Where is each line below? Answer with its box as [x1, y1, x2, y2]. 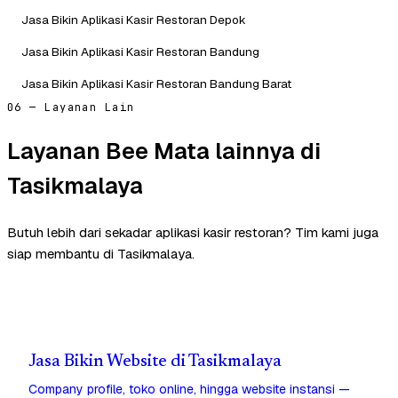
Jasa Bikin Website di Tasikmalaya [28, 354, 282, 371]
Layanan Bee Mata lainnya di [7, 135, 321, 166]
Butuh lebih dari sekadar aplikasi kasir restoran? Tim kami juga [7, 224, 378, 242]
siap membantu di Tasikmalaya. [7, 245, 195, 263]
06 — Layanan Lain [7, 99, 135, 115]
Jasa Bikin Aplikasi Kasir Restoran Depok [21, 11, 246, 28]
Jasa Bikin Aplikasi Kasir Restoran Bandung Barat [21, 75, 291, 92]
